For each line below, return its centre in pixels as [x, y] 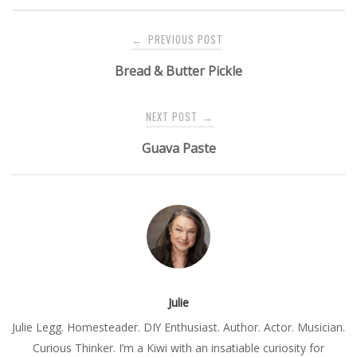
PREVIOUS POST [184, 39]
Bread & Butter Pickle [178, 71]
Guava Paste [178, 148]
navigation [43, 54]
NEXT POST [173, 116]
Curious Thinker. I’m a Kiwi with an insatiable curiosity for [178, 347]
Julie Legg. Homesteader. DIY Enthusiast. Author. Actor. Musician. [178, 327]
